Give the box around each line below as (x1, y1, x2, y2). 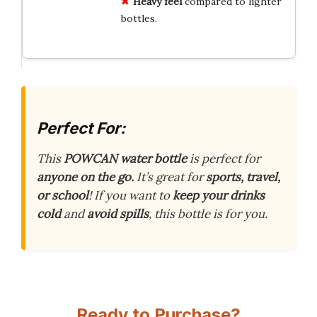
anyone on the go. (37, 169, 134, 185)
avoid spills (87, 206, 149, 222)
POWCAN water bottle (64, 151, 187, 167)
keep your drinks (173, 188, 265, 204)
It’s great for (134, 169, 206, 185)
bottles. (120, 11, 157, 25)
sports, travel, (206, 169, 280, 185)
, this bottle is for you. (149, 206, 267, 222)
